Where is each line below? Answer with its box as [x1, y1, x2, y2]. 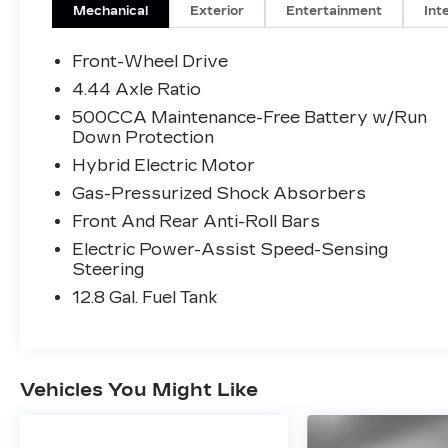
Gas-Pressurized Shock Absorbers [72, 184, 367, 204]
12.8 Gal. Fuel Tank [72, 288, 218, 308]
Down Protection [72, 128, 215, 148]
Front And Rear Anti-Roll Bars [72, 212, 321, 232]
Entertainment [286, 4, 383, 19]
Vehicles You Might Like [20, 378, 258, 401]
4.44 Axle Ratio [72, 80, 202, 100]
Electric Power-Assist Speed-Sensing [72, 240, 389, 260]
